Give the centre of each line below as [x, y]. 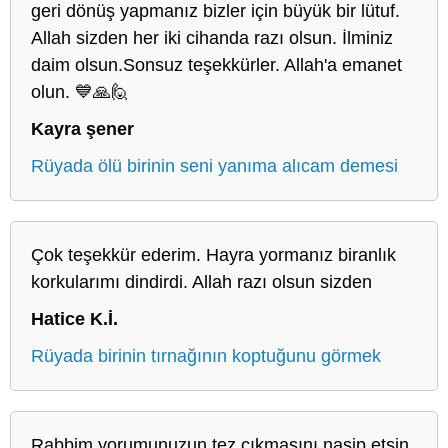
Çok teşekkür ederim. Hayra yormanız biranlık [213, 254]
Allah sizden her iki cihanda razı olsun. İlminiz [212, 37]
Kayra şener [82, 128]
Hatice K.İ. [74, 318]
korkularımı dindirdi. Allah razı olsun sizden [201, 281]
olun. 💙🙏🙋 [80, 91]
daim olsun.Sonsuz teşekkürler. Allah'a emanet [216, 64]
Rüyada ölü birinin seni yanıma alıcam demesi [214, 165]
